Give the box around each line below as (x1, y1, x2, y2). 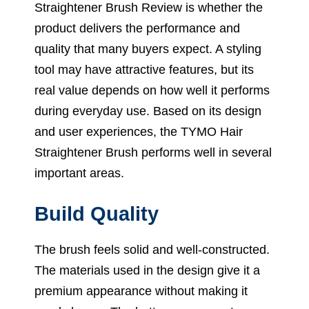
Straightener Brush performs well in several (34, 145, 272, 159)
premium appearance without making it (34, 283, 248, 298)
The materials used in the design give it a (34, 263, 260, 277)
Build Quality (34, 202, 159, 225)
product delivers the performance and (34, 21, 240, 35)
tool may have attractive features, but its (34, 62, 254, 77)
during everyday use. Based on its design (34, 103, 261, 118)
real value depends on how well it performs (34, 83, 270, 97)
